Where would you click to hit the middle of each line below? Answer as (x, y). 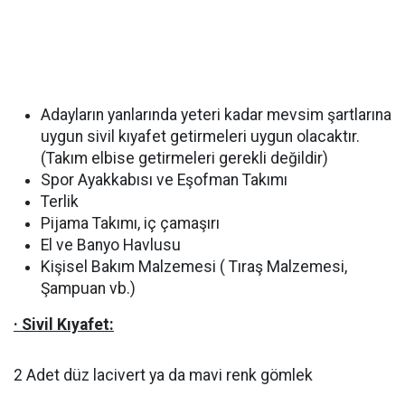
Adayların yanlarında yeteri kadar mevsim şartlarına (216, 115)
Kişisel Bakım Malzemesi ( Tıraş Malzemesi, (194, 267)
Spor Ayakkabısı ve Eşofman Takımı (164, 180)
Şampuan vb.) (88, 288)
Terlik (60, 202)
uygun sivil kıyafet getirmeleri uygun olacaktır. (200, 137)
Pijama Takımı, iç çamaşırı (130, 223)
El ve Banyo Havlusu (111, 245)
